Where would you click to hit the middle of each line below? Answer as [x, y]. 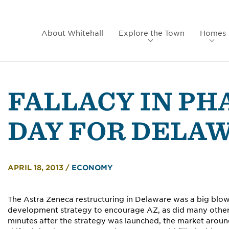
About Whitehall [72, 33]
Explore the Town [151, 33]
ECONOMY [92, 168]
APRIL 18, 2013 [37, 168]
